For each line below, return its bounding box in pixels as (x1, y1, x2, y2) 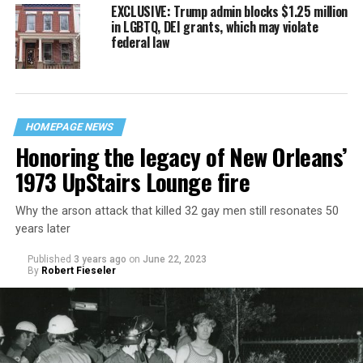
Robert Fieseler (41, 264, 116, 276)
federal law (110, 32, 170, 52)
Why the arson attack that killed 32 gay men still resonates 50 (15, 203, 339, 218)
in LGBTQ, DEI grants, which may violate (110, 16, 318, 36)
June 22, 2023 (142, 253, 207, 265)
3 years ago (73, 253, 126, 265)
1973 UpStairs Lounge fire (15, 164, 250, 199)
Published (27, 253, 71, 265)
